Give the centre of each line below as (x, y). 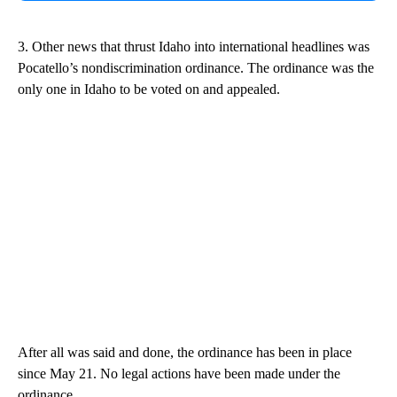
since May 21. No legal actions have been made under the (179, 373)
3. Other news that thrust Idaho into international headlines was (194, 46)
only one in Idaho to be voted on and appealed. (149, 89)
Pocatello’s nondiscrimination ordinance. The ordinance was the (196, 67)
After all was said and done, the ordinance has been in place (185, 352)
